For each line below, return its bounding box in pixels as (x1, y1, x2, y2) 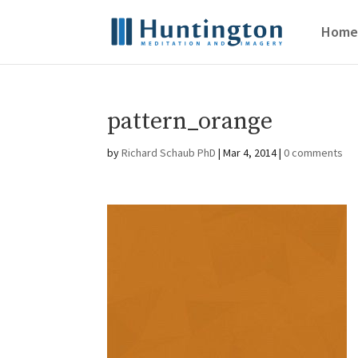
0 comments (284, 145, 344, 160)
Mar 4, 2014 (223, 145, 277, 160)
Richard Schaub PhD (121, 145, 217, 160)
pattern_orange (107, 106, 273, 137)
